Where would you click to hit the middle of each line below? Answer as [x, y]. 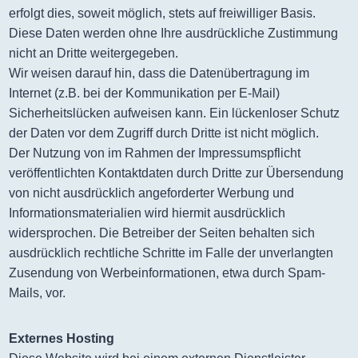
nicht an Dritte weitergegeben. [94, 53]
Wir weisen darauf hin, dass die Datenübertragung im [159, 73]
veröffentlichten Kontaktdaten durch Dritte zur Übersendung [177, 173]
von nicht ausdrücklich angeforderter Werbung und [152, 193]
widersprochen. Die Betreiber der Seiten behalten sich [162, 233]
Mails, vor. [38, 293]
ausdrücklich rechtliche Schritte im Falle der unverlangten [171, 253]
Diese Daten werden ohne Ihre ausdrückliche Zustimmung [174, 33]
